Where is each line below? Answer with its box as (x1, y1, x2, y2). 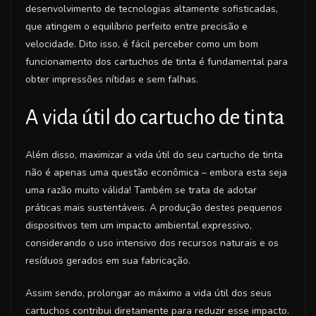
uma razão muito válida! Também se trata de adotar (25, 183, 257, 197)
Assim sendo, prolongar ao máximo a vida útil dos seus (25, 286, 272, 300)
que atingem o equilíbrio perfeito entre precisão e (25, 19, 248, 33)
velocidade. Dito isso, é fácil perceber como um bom (25, 37, 258, 51)
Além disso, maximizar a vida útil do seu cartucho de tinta (25, 147, 283, 162)
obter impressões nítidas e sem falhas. (25, 72, 198, 86)
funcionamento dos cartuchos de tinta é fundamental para (25, 54, 288, 68)
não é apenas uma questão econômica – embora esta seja (25, 165, 287, 179)
